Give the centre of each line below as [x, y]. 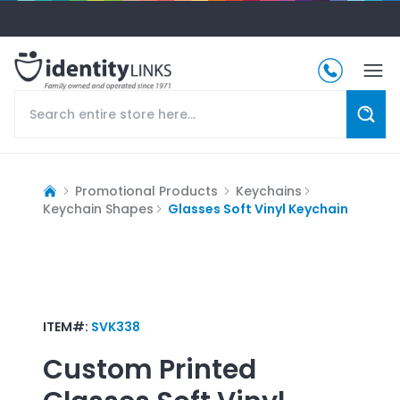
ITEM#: [67, 326]
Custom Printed [150, 369]
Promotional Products [146, 191]
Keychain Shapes [98, 208]
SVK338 [116, 326]
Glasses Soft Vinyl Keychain [258, 208]
